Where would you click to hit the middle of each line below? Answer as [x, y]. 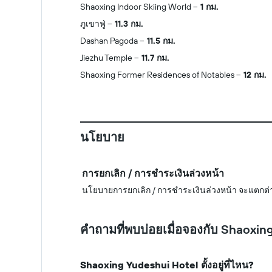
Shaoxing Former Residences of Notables [157, 75]
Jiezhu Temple [106, 58]
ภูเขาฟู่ [93, 24]
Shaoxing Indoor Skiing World [136, 7]
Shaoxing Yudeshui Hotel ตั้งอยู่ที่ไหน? [167, 265]
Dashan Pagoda [109, 41]
